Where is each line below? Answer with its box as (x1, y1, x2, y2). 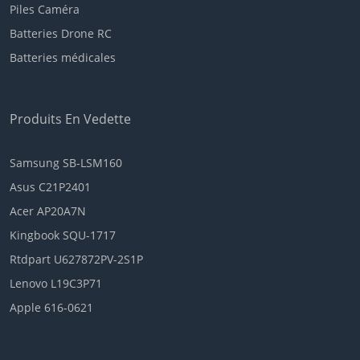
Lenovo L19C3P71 (10, 275, 102, 291)
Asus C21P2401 (10, 178, 91, 194)
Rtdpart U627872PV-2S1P (10, 251, 143, 267)
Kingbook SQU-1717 (10, 227, 116, 243)
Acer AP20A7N (10, 202, 86, 219)
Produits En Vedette (10, 109, 131, 128)
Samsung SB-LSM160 (10, 154, 122, 170)
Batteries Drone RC (10, 25, 112, 41)
